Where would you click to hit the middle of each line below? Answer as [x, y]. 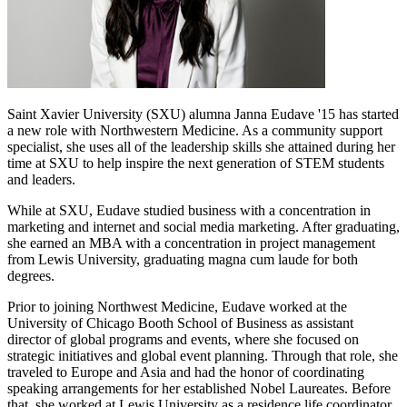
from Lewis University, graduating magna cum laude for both [183, 259]
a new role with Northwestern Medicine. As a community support [195, 130]
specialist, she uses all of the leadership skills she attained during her [201, 146]
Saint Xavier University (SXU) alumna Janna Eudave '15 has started [203, 114]
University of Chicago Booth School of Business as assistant [180, 323]
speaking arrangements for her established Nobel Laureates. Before [199, 388]
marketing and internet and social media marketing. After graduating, [203, 226]
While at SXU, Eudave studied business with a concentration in [189, 210]
